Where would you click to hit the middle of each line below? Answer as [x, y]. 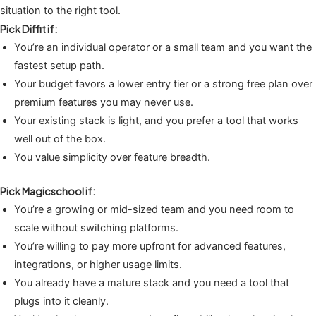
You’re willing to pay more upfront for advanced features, [150, 246]
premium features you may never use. [104, 102]
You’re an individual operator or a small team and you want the [163, 47]
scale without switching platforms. [96, 227]
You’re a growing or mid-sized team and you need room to [154, 209]
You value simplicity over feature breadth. [112, 157]
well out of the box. [60, 139]
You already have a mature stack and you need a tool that [152, 282]
